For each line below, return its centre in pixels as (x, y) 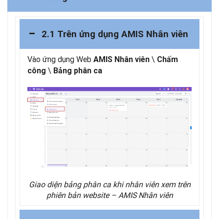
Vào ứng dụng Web (60, 59)
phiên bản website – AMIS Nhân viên (109, 195)
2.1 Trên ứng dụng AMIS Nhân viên (115, 34)
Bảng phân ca (78, 71)
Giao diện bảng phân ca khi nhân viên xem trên (109, 185)
